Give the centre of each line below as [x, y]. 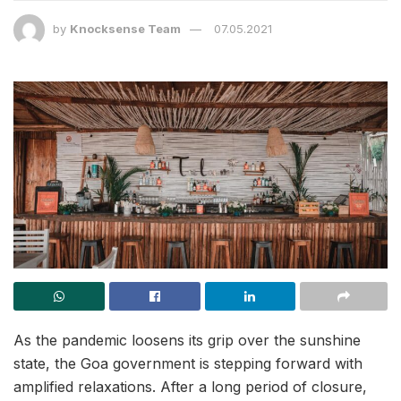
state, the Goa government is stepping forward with [188, 363]
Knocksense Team [125, 28]
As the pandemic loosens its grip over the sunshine [187, 340]
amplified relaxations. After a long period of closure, [190, 386]
